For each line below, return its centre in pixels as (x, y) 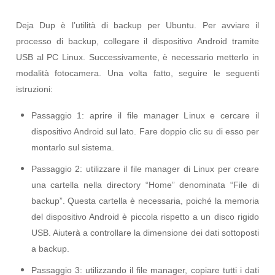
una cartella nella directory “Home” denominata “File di (145, 185)
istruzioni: (34, 89)
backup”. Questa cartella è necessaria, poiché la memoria (145, 201)
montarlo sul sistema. (72, 148)
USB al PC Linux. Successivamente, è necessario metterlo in (137, 57)
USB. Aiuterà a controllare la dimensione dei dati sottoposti (145, 233)
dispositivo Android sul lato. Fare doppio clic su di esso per (145, 132)
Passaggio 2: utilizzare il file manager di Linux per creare (145, 169)
